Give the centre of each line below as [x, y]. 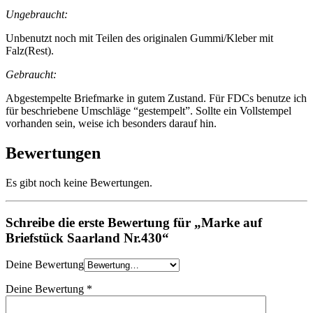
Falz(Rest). [30, 51]
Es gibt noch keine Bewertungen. [79, 182]
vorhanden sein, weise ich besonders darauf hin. [111, 124]
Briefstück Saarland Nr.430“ [87, 238]
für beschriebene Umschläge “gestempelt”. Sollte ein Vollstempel [148, 111]
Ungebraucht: [37, 15]
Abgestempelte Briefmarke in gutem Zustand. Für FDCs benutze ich [156, 99]
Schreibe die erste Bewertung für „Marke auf [134, 222]
